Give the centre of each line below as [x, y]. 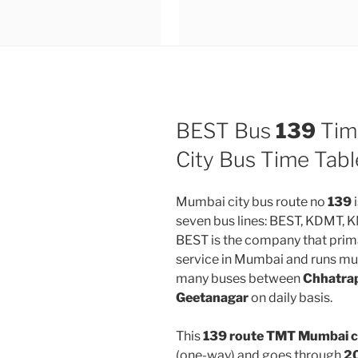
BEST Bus [226, 131]
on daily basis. [290, 297]
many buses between [239, 278]
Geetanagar [212, 297]
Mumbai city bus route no [252, 201]
